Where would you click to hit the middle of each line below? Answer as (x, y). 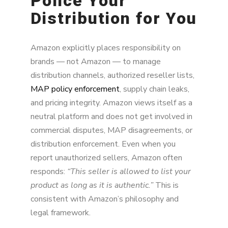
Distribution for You (114, 18)
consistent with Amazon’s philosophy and (105, 199)
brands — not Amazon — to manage (96, 61)
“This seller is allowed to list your (129, 171)
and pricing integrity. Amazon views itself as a (111, 103)
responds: (49, 171)
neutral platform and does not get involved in (111, 116)
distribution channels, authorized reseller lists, (112, 75)
